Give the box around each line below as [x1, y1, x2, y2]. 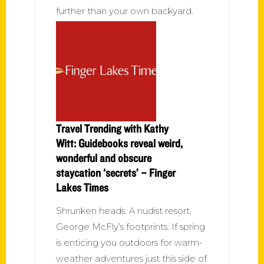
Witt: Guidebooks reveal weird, [56, 136, 183, 150]
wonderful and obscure [56, 150, 151, 165]
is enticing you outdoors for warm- [56, 236, 203, 248]
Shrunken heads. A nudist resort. [56, 204, 192, 216]
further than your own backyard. [56, 5, 193, 16]
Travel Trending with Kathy [56, 121, 169, 136]
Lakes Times [56, 180, 108, 194]
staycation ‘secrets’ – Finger [56, 165, 176, 180]
